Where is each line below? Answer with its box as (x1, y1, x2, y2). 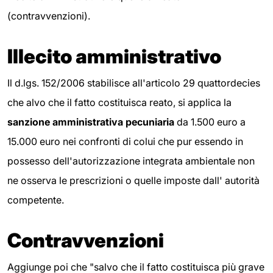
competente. (7, 193, 64, 206)
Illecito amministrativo (7, 44, 221, 68)
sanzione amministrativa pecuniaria (7, 115, 174, 128)
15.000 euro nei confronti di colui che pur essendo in (7, 135, 243, 147)
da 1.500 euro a (174, 115, 246, 128)
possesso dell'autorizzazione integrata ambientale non (7, 154, 255, 167)
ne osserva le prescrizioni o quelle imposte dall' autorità (7, 174, 260, 186)
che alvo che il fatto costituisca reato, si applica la (7, 96, 232, 108)
